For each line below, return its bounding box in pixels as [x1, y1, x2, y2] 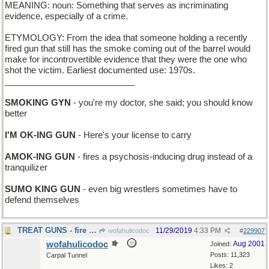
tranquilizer [5, 163, 47, 172]
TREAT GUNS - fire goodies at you [89, 226, 97, 235]
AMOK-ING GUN [5, 152, 75, 162]
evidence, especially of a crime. [5, 11, 128, 21]
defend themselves [5, 195, 79, 205]
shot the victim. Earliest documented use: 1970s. [5, 65, 195, 75]
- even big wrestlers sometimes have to [80, 184, 237, 194]
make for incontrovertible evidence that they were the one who [5, 55, 247, 64]
